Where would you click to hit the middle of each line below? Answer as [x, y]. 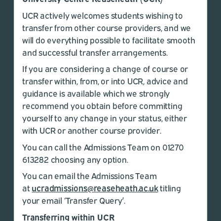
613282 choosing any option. [75, 159]
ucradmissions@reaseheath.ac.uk [95, 188]
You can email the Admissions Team [90, 175]
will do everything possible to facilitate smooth [109, 39]
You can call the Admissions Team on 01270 [103, 147]
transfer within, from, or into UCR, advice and [105, 81]
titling [169, 188]
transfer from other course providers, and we [107, 27]
